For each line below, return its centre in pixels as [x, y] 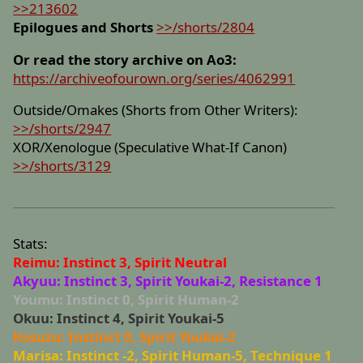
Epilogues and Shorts [83, 27]
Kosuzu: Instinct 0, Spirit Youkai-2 [125, 336]
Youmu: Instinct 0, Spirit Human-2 [126, 299]
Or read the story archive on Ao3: [125, 59]
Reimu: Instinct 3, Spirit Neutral [120, 262]
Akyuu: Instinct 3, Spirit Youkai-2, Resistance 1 [168, 280]
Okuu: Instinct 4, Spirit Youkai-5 [119, 318]
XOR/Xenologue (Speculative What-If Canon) [150, 147]
